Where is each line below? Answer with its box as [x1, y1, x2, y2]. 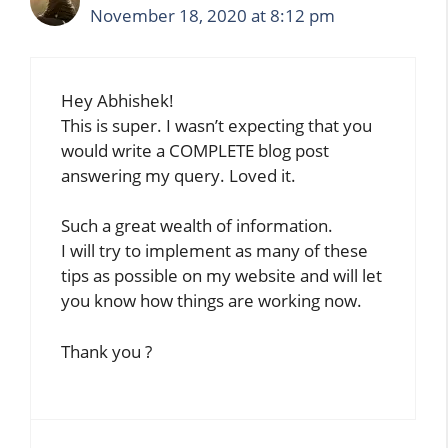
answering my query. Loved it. [61, 163, 296, 187]
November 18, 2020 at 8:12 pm [90, 4, 335, 28]
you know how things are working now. [61, 289, 362, 313]
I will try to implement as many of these [61, 239, 368, 263]
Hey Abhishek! [61, 88, 174, 112]
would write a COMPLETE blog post [61, 138, 329, 162]
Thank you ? [61, 339, 152, 363]
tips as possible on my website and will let [61, 264, 382, 288]
